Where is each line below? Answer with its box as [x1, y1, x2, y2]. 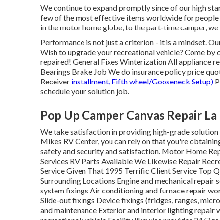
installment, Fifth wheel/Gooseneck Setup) [71, 77, 213, 86]
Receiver [40, 77, 71, 86]
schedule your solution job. [40, 86, 129, 96]
